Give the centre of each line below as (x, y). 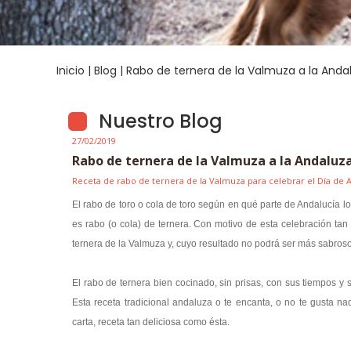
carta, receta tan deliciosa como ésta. (151, 322)
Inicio (71, 71)
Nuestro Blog (161, 121)
